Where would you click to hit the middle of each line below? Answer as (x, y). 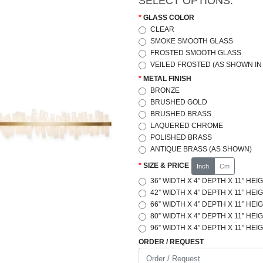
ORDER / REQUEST (171, 242)
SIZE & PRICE (166, 166)
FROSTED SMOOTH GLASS (195, 53)
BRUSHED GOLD (178, 102)
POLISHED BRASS (181, 137)
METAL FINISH (167, 79)
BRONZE (165, 90)
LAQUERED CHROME (186, 126)
